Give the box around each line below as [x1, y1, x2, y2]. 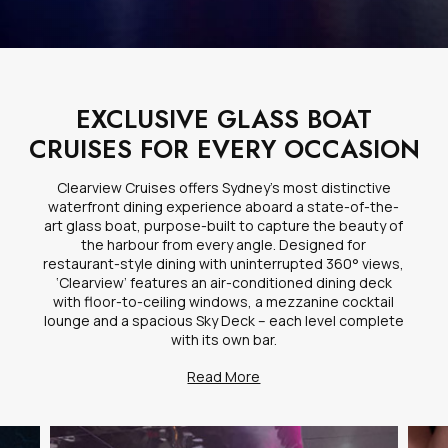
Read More [187, 366, 261, 386]
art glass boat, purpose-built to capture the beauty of [44, 215, 404, 235]
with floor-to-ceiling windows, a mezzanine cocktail [53, 291, 395, 311]
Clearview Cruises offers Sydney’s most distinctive [56, 177, 391, 197]
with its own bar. [170, 329, 277, 349]
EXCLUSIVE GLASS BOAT [76, 100, 372, 137]
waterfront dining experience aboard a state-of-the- [48, 196, 400, 216]
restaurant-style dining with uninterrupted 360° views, [43, 253, 405, 273]
